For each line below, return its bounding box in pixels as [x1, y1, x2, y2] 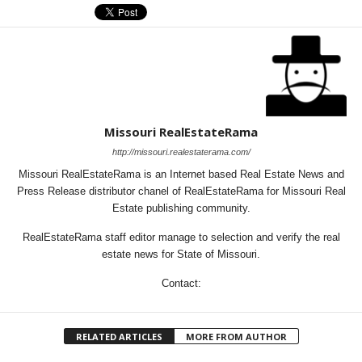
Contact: [161, 277, 201, 289]
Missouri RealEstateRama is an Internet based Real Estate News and [18, 168, 344, 180]
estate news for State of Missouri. [102, 248, 260, 260]
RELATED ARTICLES [75, 330, 162, 343]
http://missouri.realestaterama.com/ [112, 147, 250, 157]
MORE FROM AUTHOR [185, 330, 287, 343]
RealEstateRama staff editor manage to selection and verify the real [22, 231, 340, 243]
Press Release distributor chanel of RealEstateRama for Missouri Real [16, 185, 346, 197]
